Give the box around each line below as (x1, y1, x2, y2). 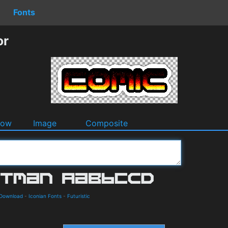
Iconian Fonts (28, 192, 62, 199)
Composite (85, 118, 128, 128)
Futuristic (67, 192, 90, 199)
